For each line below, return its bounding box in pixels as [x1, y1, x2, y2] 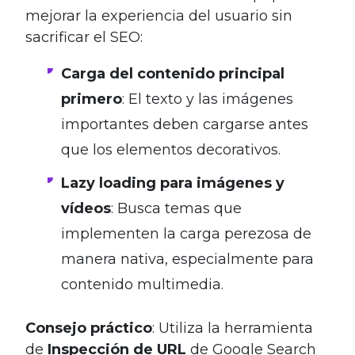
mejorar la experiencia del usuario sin [25, 6, 292, 25]
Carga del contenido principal [61, 64, 284, 82]
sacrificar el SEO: [25, 28, 143, 46]
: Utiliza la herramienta [152, 319, 313, 337]
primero [61, 90, 122, 108]
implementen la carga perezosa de [61, 224, 311, 242]
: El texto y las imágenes [122, 90, 293, 108]
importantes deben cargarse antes [61, 115, 308, 133]
